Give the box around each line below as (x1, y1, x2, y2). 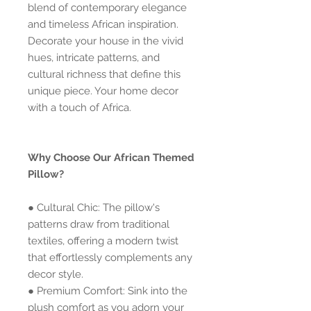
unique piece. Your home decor (28, 85, 178, 97)
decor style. (28, 268, 83, 280)
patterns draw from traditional (28, 218, 169, 230)
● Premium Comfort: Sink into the (28, 285, 187, 297)
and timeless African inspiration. (28, 18, 178, 31)
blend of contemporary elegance (28, 1, 187, 14)
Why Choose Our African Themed (28, 151, 194, 164)
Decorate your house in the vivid (28, 35, 183, 47)
